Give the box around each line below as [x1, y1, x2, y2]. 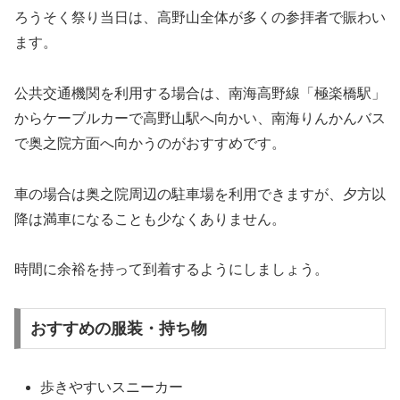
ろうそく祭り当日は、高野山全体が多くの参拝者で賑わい [14, 10, 386, 26]
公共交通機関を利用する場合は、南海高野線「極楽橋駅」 [14, 85, 386, 101]
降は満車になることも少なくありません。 [14, 211, 286, 227]
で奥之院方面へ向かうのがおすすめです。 [14, 135, 286, 151]
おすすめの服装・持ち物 [29, 320, 207, 338]
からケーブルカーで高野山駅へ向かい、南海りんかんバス [14, 110, 386, 126]
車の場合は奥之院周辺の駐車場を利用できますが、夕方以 [14, 186, 386, 202]
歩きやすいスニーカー [40, 379, 184, 396]
